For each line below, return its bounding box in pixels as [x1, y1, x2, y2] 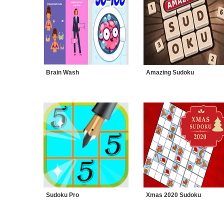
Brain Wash [46, 69, 79, 76]
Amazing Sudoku [146, 69, 194, 76]
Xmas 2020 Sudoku [146, 191, 201, 198]
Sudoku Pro [46, 191, 79, 198]
